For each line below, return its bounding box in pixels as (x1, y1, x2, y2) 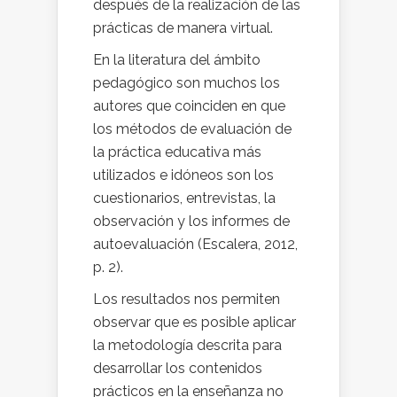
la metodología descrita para (93, 337, 282, 354)
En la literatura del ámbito (93, 51, 261, 69)
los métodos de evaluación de (93, 121, 292, 138)
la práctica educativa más (93, 144, 261, 161)
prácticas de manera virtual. (93, 19, 273, 37)
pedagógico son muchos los (93, 74, 280, 92)
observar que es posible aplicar (93, 314, 296, 331)
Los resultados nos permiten (93, 291, 280, 308)
